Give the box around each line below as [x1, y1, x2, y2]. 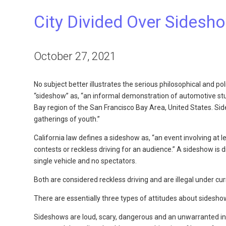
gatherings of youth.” [34, 115, 100, 123]
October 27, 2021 [34, 49, 117, 63]
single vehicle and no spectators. [34, 157, 137, 165]
